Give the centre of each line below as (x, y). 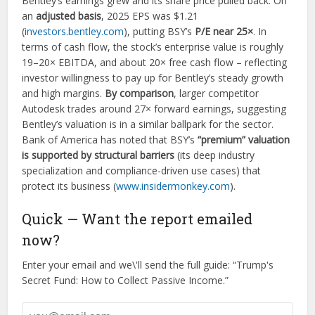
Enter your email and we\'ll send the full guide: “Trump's (148, 265)
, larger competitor (217, 93)
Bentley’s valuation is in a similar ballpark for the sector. (148, 124)
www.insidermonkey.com (173, 186)
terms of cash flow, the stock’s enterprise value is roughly (153, 47)
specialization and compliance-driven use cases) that (142, 171)
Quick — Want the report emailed (137, 219)
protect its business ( (69, 186)
